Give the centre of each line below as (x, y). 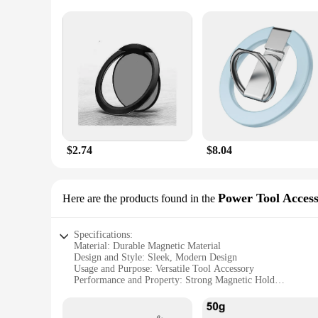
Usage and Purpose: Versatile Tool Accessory (164, 269)
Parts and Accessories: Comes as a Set (150, 291)
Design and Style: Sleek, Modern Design (155, 257)
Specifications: (103, 235)
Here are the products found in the (139, 198)
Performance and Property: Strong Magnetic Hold (174, 280)
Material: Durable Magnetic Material (147, 246)
